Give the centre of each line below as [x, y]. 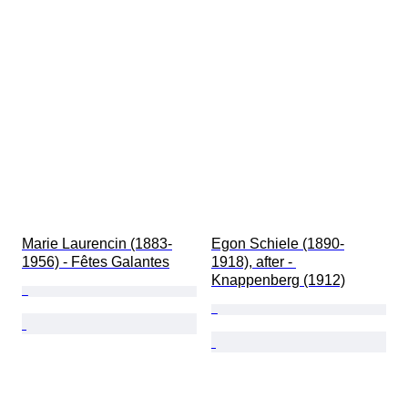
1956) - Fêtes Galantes [96, 262]
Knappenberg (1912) [278, 280]
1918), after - [254, 262]
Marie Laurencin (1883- [97, 244]
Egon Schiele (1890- [278, 244]
